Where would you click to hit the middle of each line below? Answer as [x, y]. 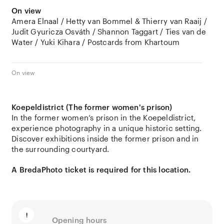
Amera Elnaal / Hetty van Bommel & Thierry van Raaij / [109, 21]
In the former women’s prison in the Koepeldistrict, [104, 117]
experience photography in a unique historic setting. [107, 128]
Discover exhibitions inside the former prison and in [105, 138]
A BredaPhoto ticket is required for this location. [101, 169]
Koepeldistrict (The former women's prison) [92, 107]
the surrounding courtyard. [60, 149]
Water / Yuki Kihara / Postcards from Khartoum [96, 42]
